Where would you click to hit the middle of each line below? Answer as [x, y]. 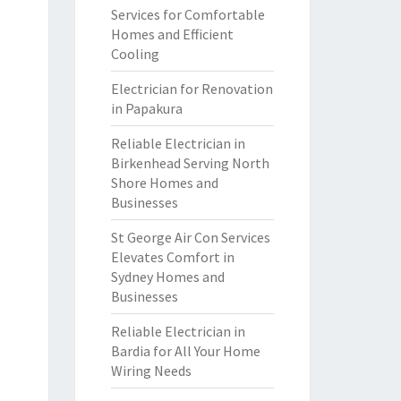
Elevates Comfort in [172, 257]
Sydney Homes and [167, 277]
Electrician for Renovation [192, 89]
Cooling [135, 54]
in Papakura [146, 108]
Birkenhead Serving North [190, 163]
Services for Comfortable [188, 14]
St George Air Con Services [190, 237]
